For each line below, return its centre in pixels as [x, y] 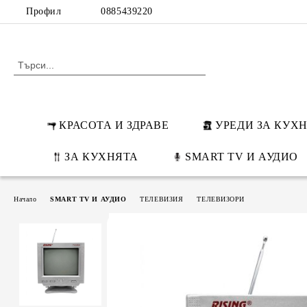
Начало [25, 199]
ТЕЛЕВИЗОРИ [221, 199]
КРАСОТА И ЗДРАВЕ [114, 125]
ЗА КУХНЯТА [102, 157]
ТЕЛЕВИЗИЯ [162, 199]
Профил [44, 11]
